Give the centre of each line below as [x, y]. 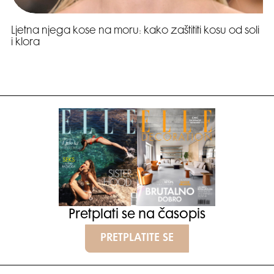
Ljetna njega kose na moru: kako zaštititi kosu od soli [135, 31]
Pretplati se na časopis [137, 216]
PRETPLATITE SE [137, 239]
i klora [25, 43]
